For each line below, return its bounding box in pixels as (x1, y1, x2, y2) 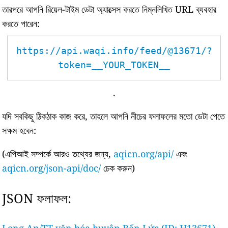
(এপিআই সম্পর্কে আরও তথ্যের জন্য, (2, 148, 114, 160)
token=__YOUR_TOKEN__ (58, 60, 170, 70)
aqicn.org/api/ (113, 148, 174, 160)
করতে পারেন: (2, 17, 40, 30)
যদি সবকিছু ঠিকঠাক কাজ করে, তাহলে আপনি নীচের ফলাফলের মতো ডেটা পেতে (2, 110, 225, 122)
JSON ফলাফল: (2, 189, 72, 207)
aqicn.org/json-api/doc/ (2, 162, 101, 174)
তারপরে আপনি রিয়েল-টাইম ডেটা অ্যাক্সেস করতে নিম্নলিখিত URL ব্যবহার (2, 3, 217, 15)
